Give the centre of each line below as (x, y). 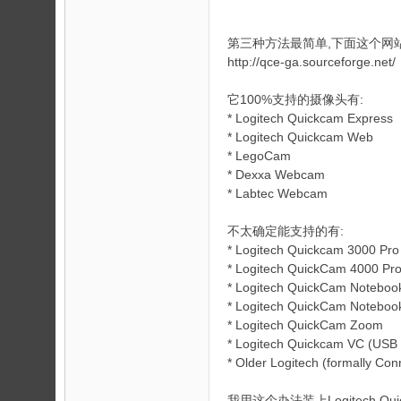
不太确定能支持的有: (286, 231)
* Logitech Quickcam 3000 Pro (313, 250)
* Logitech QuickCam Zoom (305, 325)
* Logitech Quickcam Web (300, 137)
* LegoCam (259, 156)
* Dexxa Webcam (276, 175)
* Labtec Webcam (277, 193)
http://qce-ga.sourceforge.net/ (311, 62)
